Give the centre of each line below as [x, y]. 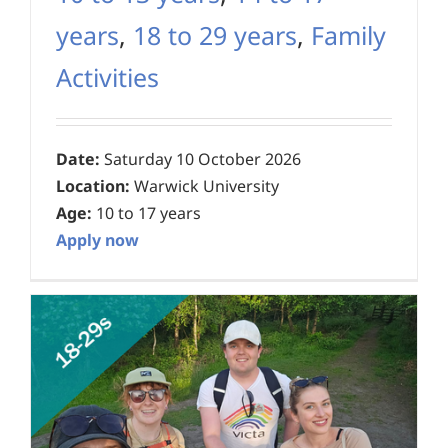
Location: [93, 186]
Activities [107, 77]
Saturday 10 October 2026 [200, 159]
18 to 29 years [215, 35]
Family [348, 35]
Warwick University [204, 186]
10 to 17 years [146, 213]
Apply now [97, 240]
